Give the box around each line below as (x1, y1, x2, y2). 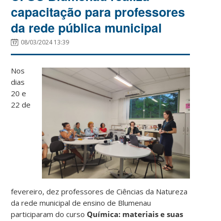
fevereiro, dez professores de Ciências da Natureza (11, 186, 188, 197)
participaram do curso (11, 209, 87, 220)
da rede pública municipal (11, 19, 162, 37)
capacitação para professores (11, 3, 185, 21)
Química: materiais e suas (87, 209, 184, 220)
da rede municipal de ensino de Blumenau (11, 198, 151, 208)
